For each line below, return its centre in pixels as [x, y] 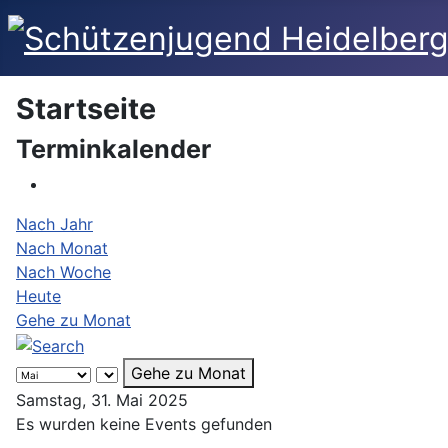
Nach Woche [63, 272]
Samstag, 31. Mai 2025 [102, 399]
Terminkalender [113, 149]
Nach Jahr [54, 224]
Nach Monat [62, 248]
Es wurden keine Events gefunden [144, 423]
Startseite [86, 109]
